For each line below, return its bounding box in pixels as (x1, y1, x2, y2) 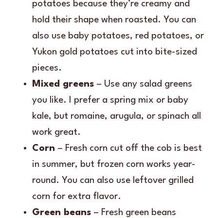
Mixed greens (32, 79, 94, 89)
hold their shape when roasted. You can (32, 15, 196, 25)
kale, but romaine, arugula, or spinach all (32, 111, 201, 121)
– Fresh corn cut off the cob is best (55, 143, 202, 153)
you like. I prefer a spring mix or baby (32, 95, 188, 105)
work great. (32, 127, 81, 137)
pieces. (32, 63, 62, 73)
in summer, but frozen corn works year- (32, 159, 196, 169)
